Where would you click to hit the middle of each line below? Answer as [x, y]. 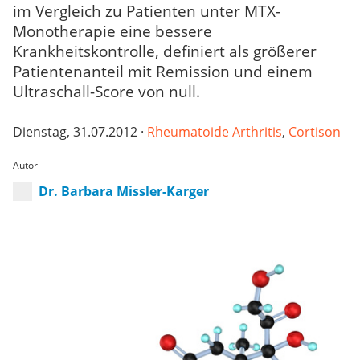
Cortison [315, 131]
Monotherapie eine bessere [112, 31]
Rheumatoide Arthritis [215, 131]
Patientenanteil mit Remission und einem [163, 72]
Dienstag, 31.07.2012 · [80, 131]
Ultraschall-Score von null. [106, 92]
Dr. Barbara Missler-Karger [124, 191]
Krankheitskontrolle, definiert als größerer [165, 51]
